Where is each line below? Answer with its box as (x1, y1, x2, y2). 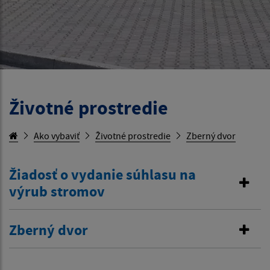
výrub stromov (9, 182, 105, 201)
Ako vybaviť (34, 130, 80, 142)
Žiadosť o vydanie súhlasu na (9, 165, 196, 184)
